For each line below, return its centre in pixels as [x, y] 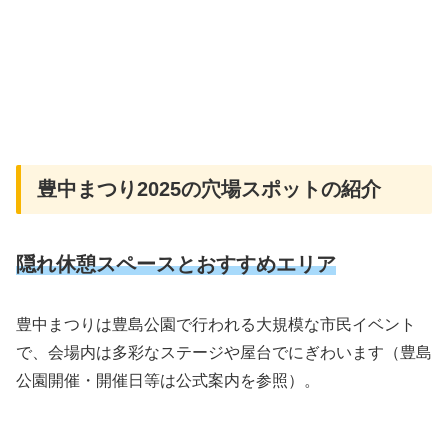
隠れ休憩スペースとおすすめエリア [176, 264]
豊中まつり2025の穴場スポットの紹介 [209, 188]
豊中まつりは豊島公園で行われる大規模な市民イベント [216, 325]
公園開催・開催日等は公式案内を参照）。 [168, 381]
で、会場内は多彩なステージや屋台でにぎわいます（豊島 [224, 353]
